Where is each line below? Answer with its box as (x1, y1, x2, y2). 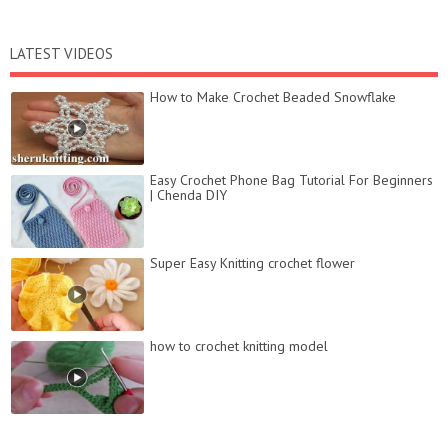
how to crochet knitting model (150, 337, 328, 356)
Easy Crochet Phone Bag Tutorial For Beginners (150, 171, 433, 190)
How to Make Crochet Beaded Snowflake (150, 88, 396, 107)
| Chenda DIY (150, 186, 227, 205)
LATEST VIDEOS (10, 44, 113, 64)
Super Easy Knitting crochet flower (150, 254, 355, 273)
